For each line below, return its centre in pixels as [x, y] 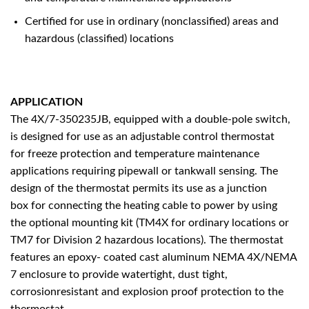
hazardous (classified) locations [99, 39]
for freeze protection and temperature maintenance [135, 153]
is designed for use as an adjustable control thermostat [142, 136]
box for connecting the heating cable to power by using [144, 205]
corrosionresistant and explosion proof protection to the [147, 291]
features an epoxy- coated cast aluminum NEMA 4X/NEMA [154, 257]
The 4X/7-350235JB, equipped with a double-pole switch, [150, 119]
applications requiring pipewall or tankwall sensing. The [144, 171]
